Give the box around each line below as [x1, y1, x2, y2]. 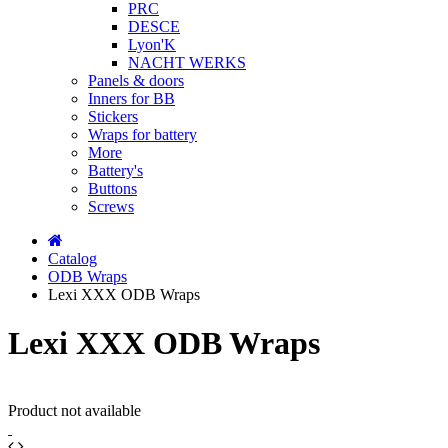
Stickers [88, 108, 138, 125]
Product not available [8, 401, 141, 419]
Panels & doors [88, 72, 184, 89]
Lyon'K [128, 36, 176, 53]
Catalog [48, 250, 97, 267]
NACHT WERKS [128, 54, 246, 71]
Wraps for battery [88, 126, 197, 143]
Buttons [88, 180, 137, 197]
